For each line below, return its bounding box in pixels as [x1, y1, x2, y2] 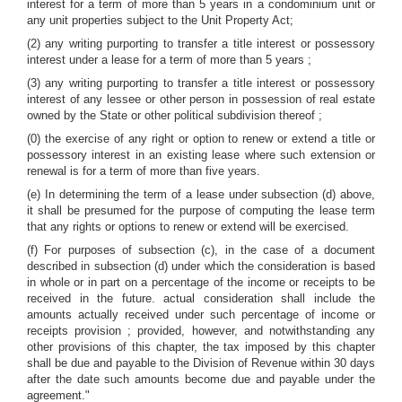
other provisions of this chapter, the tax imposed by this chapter [27, 340, 375, 354]
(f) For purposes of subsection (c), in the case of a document [27, 243, 375, 257]
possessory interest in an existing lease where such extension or [27, 148, 375, 162]
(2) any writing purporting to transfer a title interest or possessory [27, 37, 375, 50]
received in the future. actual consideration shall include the [27, 292, 375, 305]
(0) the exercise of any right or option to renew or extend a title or [27, 132, 375, 145]
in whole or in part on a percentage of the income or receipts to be [27, 275, 375, 289]
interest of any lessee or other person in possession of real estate [27, 92, 375, 106]
